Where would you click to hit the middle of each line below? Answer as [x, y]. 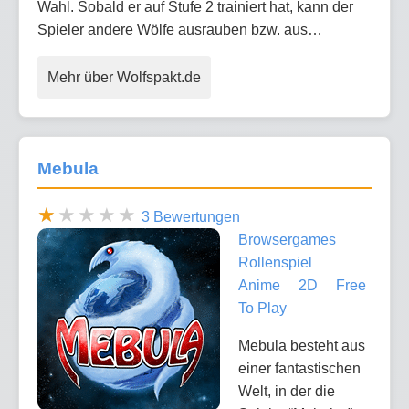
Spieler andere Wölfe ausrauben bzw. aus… [180, 29]
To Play [262, 309]
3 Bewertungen [191, 217]
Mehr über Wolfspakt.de [124, 77]
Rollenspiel [275, 263]
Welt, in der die [287, 392]
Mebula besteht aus [302, 346]
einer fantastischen [299, 369]
